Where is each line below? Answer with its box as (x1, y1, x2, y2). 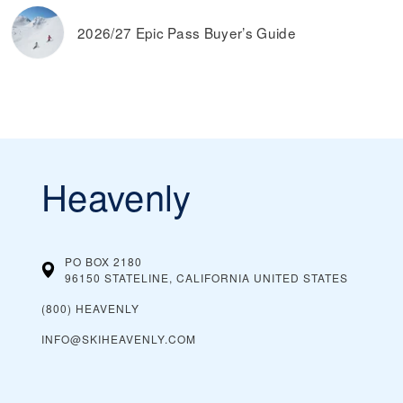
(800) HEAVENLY (41, 300, 139, 316)
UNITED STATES (254, 270, 348, 285)
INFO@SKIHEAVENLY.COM (41, 331, 196, 346)
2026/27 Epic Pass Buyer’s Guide (77, 22, 296, 42)
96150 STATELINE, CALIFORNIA (65, 270, 250, 285)
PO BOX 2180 (65, 254, 142, 269)
